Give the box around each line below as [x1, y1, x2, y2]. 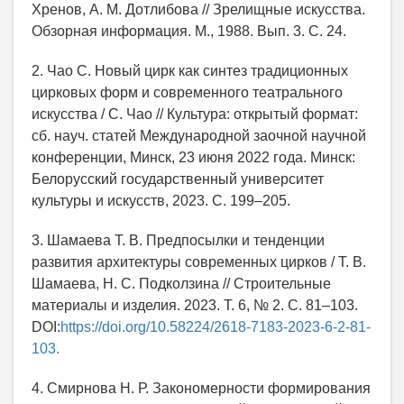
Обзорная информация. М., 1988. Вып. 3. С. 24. [32, 23, 346, 40]
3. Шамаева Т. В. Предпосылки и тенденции [32, 233, 325, 249]
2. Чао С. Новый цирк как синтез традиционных [32, 63, 348, 79]
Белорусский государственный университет [32, 171, 324, 188]
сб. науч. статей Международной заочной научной [32, 128, 366, 144]
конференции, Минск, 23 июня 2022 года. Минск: [32, 150, 355, 166]
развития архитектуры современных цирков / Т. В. [32, 254, 366, 271]
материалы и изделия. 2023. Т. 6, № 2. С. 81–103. [32, 298, 358, 314]
